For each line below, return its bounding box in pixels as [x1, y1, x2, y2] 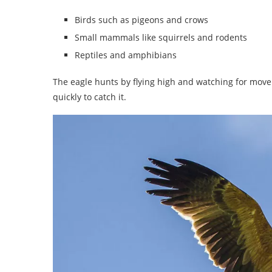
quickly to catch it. [53, 90, 126, 103]
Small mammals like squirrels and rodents [75, 31, 247, 43]
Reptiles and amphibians [75, 49, 177, 61]
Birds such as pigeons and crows [75, 13, 208, 25]
